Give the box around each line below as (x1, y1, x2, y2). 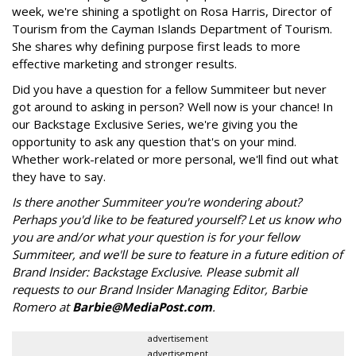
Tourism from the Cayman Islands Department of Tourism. (12, 20, 332, 37)
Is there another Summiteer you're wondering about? (12, 193, 301, 210)
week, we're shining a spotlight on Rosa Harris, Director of (12, 2, 331, 19)
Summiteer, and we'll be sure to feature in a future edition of (12, 246, 342, 262)
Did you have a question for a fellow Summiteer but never (12, 80, 327, 97)
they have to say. (12, 168, 106, 184)
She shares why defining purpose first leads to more (12, 37, 300, 54)
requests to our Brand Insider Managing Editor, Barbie (12, 281, 307, 297)
